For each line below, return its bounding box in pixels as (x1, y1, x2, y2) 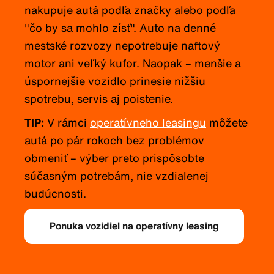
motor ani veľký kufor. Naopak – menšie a (24, 55, 241, 72)
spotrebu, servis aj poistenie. (24, 91, 173, 107)
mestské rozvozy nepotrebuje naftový (24, 37, 220, 54)
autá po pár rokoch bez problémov (24, 132, 204, 149)
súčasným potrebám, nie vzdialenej (24, 168, 209, 184)
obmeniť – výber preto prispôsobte (24, 150, 204, 166)
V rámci (44, 114, 90, 131)
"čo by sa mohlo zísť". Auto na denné (24, 20, 216, 36)
